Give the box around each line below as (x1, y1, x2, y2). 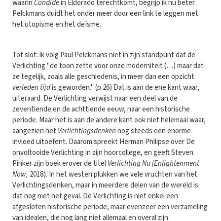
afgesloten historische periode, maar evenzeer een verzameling (12, 201, 208, 212)
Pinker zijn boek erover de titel (12, 158, 108, 169)
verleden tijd (12, 82, 52, 93)
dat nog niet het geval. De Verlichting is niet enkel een (12, 190, 178, 201)
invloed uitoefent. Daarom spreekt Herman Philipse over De (12, 136, 195, 147)
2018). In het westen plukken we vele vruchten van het (28, 169, 197, 180)
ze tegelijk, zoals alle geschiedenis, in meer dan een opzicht (12, 71, 194, 82)
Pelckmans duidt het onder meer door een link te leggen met (12, 8, 198, 19)
